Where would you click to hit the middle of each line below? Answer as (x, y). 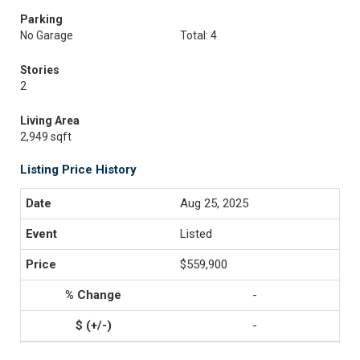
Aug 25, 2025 (214, 203)
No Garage (47, 35)
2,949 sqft (46, 137)
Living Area (50, 121)
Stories (40, 70)
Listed (196, 234)
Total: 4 (198, 35)
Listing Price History (78, 170)
